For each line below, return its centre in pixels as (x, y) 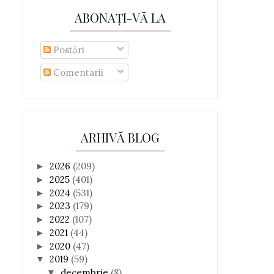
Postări (67, 50)
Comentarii (77, 72)
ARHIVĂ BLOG (120, 137)
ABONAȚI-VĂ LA (120, 17)
